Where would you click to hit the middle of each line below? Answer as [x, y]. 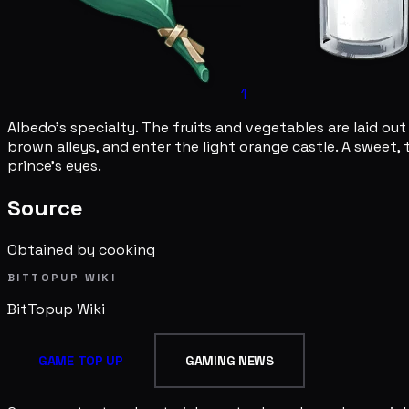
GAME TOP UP [81, 360]
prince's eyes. [54, 165]
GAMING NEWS [229, 360]
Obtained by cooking [81, 249]
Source [45, 207]
